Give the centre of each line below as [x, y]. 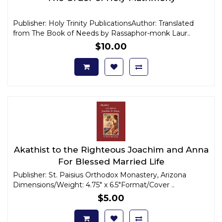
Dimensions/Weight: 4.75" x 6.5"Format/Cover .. [94, 185]
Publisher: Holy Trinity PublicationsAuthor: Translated [103, 23]
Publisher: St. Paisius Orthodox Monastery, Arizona [100, 175]
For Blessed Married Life [111, 161]
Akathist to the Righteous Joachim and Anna [111, 149]
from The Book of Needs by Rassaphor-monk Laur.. [102, 33]
